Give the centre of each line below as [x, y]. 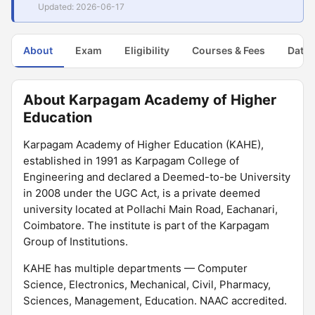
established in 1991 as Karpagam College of [131, 161]
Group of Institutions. [76, 242]
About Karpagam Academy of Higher [150, 100]
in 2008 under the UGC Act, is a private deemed [142, 193]
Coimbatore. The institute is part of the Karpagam [146, 225]
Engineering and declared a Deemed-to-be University [157, 177]
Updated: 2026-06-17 [81, 7]
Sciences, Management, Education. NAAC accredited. [155, 301]
